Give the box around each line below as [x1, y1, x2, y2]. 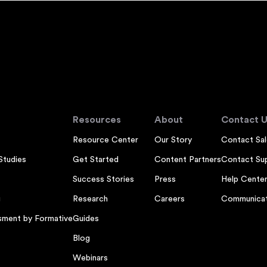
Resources [72, 115, 121, 125]
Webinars [72, 254, 108, 262]
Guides [72, 215, 99, 223]
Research [72, 195, 108, 203]
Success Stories [72, 175, 134, 184]
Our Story [154, 136, 192, 144]
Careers [154, 195, 185, 203]
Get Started [72, 156, 119, 164]
